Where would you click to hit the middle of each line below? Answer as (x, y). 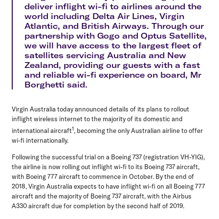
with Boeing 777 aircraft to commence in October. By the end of (103, 177)
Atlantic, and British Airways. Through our (114, 26)
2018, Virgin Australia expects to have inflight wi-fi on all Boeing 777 (108, 186)
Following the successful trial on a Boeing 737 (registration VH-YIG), (108, 157)
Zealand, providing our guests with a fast (112, 65)
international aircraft (42, 131)
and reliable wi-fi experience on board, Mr (113, 75)
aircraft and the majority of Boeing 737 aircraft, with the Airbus (102, 196)
